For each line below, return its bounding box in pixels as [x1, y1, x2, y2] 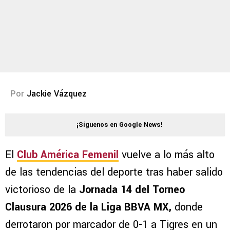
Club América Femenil [17, 147, 119, 163]
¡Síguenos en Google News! [76, 120, 163, 130]
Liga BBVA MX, [101, 200, 171, 215]
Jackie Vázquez [27, 88, 87, 100]
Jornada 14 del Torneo [79, 182, 185, 198]
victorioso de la [5, 182, 79, 198]
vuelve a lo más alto [119, 147, 215, 163]
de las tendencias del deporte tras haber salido [5, 165, 223, 180]
